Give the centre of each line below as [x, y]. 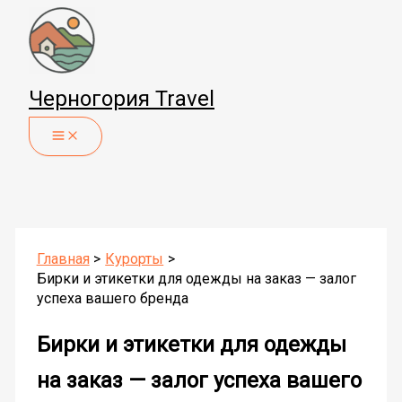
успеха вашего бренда [112, 298]
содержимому [54, 67]
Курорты [135, 259]
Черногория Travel [122, 99]
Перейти [35, 18]
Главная [63, 259]
